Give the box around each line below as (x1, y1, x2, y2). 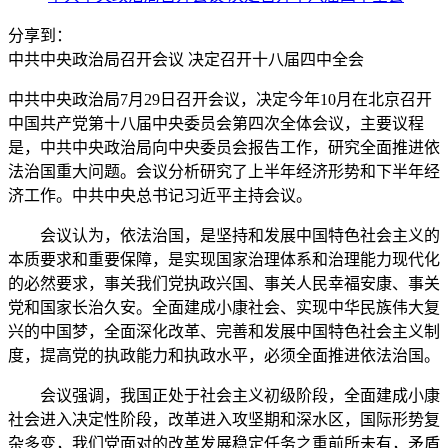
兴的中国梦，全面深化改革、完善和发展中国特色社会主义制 (8, 323, 440, 340)
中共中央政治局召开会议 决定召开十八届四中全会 (8, 51, 364, 68)
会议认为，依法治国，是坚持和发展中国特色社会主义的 (8, 227, 440, 244)
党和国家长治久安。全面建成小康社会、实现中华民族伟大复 (8, 299, 440, 316)
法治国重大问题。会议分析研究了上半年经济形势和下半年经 (8, 163, 440, 180)
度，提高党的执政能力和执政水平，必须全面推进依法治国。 (8, 347, 440, 364)
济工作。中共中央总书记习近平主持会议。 (8, 187, 316, 204)
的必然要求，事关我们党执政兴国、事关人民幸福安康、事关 (8, 275, 440, 292)
